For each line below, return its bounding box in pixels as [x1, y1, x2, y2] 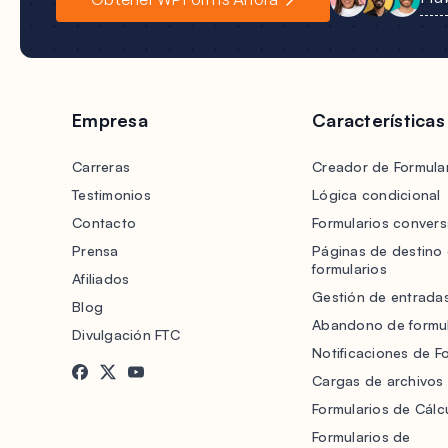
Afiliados [72, 270, 130, 287]
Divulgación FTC [72, 326, 180, 343]
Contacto [72, 214, 136, 231]
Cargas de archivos [312, 372, 444, 389]
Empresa [72, 109, 148, 131]
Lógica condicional [312, 186, 441, 203]
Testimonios [72, 186, 151, 203]
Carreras [72, 158, 130, 175]
